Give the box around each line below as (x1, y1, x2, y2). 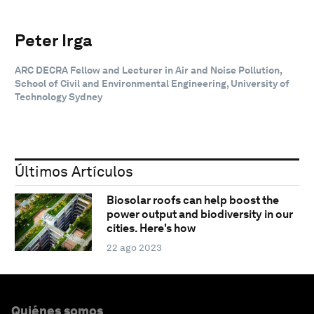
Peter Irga (15, 29, 93, 50)
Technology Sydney (15, 90, 102, 102)
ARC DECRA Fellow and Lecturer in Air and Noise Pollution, (15, 64, 282, 76)
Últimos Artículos (15, 162, 133, 180)
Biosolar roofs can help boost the (106, 193, 279, 207)
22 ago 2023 (106, 242, 162, 254)
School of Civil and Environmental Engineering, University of (15, 77, 289, 89)
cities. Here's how (106, 221, 196, 235)
